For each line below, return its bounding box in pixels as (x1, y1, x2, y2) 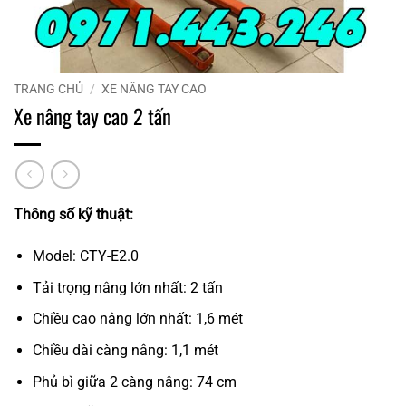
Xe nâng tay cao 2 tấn (14, 100, 171, 130)
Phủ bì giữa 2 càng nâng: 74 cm (32, 372, 237, 391)
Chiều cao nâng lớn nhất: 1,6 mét (32, 310, 243, 328)
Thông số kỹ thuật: (14, 206, 133, 224)
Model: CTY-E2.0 (32, 247, 139, 266)
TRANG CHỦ (14, 82, 83, 96)
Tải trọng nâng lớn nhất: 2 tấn (32, 278, 223, 296)
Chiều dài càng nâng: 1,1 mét (32, 342, 218, 360)
